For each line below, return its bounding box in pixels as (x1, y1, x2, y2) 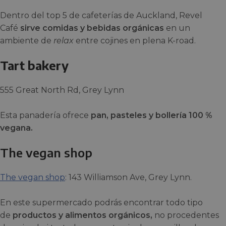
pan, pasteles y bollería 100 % (91, 110, 212, 120)
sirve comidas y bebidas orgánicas (18, 23, 164, 33)
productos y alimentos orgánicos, (11, 210, 152, 220)
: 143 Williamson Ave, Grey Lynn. (65, 173, 192, 182)
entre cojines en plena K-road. (74, 36, 196, 45)
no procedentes (152, 210, 219, 220)
